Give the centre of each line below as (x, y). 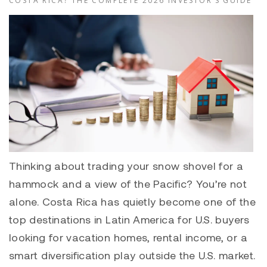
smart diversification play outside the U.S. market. (132, 255)
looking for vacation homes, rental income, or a (128, 237)
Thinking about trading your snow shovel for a (126, 166)
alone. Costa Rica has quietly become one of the (132, 202)
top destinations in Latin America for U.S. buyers (129, 220)
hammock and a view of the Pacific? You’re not (128, 184)
